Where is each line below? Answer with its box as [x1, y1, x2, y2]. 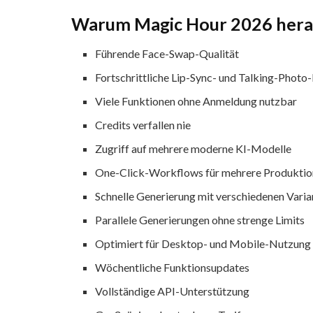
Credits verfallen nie [95, 118, 191, 132]
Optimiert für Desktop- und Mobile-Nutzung [95, 237, 312, 251]
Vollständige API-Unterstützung [95, 284, 250, 298]
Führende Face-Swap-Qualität [95, 47, 240, 61]
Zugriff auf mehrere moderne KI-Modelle [95, 142, 292, 156]
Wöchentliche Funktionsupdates [95, 261, 250, 275]
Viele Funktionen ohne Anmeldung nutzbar [95, 94, 298, 108]
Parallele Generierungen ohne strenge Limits [95, 213, 305, 227]
